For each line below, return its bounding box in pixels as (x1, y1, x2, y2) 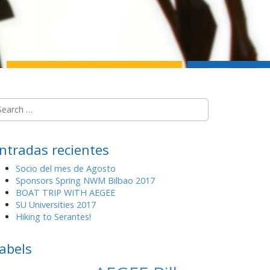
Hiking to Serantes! (16, 211, 91, 222)
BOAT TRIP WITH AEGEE (16, 187, 115, 198)
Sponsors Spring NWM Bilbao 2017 (16, 175, 155, 186)
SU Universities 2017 (16, 199, 96, 210)
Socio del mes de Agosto (16, 163, 116, 174)
